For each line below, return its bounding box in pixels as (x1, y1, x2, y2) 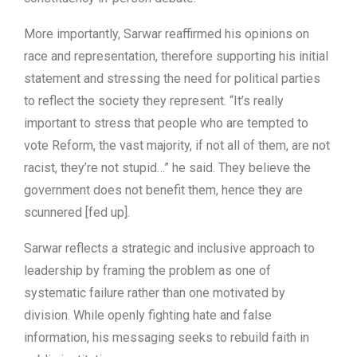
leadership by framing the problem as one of (24, 263, 271, 279)
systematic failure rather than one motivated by (24, 285, 285, 301)
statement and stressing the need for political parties (24, 71, 320, 87)
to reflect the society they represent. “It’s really (24, 93, 284, 109)
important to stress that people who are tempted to (24, 116, 308, 131)
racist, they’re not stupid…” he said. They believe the (24, 160, 311, 176)
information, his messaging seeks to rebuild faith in (24, 330, 309, 346)
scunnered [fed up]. (24, 205, 130, 221)
